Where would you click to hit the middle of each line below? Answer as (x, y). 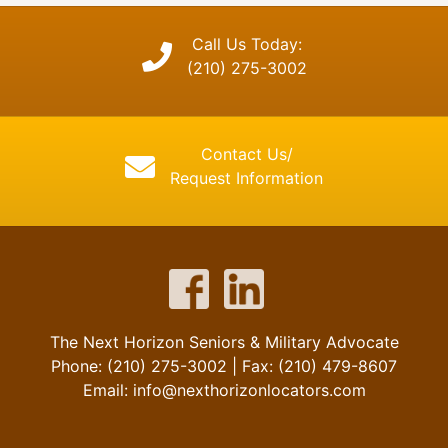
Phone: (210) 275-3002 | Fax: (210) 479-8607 (224, 365)
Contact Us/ (246, 153)
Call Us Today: (246, 43)
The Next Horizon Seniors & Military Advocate (224, 341)
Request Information (246, 177)
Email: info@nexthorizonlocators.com (224, 389)
